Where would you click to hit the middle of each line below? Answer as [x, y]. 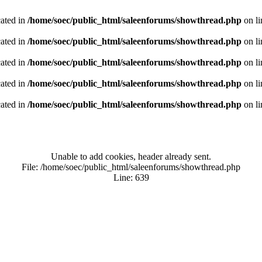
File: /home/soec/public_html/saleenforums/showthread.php [131, 167]
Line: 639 [131, 177]
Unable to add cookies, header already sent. [131, 156]
